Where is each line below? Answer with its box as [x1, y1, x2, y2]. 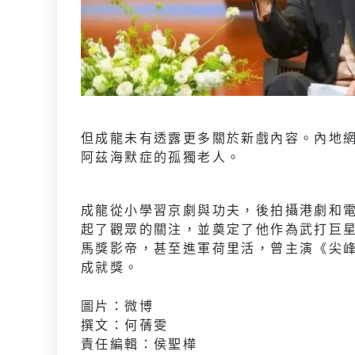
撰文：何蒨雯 [81, 317, 169, 333]
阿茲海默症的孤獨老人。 [81, 149, 242, 165]
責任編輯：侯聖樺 [81, 336, 198, 352]
